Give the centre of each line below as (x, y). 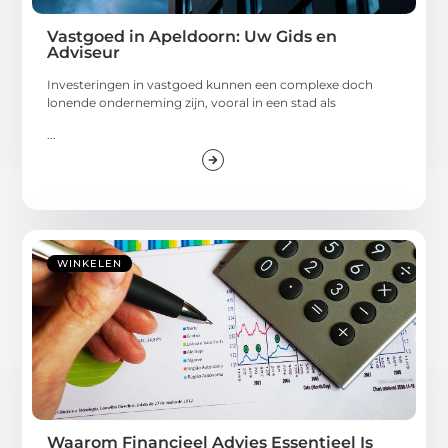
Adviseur (84, 52)
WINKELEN (90, 264)
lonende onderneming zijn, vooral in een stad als (192, 102)
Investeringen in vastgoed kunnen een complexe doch (210, 84)
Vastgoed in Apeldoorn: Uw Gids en (192, 36)
